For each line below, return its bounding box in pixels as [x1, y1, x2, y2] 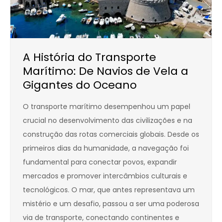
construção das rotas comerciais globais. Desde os [23, 129, 199, 140]
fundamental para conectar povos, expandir [23, 157, 177, 167]
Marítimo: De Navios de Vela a [23, 63, 188, 79]
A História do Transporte [23, 50, 156, 65]
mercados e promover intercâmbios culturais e [23, 171, 187, 181]
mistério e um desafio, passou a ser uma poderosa [23, 199, 199, 209]
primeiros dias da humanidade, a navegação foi [23, 143, 189, 154]
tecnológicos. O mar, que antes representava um [23, 185, 195, 195]
